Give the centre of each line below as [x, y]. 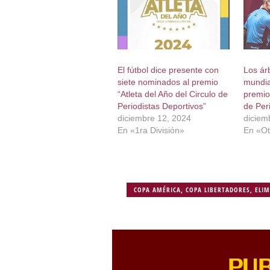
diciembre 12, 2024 [154, 118]
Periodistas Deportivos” [162, 106]
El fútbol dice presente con [168, 70]
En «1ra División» [151, 130]
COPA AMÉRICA [158, 190]
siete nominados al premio [168, 82]
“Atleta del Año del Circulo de [172, 94]
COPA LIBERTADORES [218, 190]
